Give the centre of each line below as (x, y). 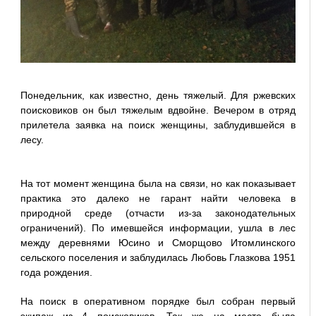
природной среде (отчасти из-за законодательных (158, 213)
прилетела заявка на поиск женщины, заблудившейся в (158, 124)
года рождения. (56, 272)
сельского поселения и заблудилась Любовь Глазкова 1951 (158, 257)
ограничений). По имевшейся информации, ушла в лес (158, 227)
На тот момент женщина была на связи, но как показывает (158, 183)
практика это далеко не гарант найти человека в (158, 198)
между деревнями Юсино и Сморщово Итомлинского (158, 242)
